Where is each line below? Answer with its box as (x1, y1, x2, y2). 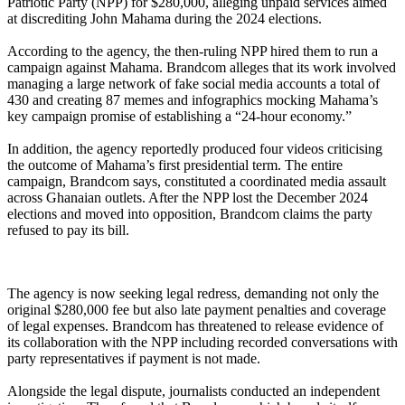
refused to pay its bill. (7, 221, 129, 238)
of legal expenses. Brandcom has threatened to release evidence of (7, 317, 383, 334)
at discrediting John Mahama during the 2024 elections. (7, 10, 322, 26)
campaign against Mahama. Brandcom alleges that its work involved (7, 59, 396, 75)
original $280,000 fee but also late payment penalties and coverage (7, 301, 386, 317)
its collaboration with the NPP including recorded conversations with (7, 334, 398, 350)
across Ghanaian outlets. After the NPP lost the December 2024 (7, 189, 368, 205)
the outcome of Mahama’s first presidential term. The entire (7, 156, 343, 173)
